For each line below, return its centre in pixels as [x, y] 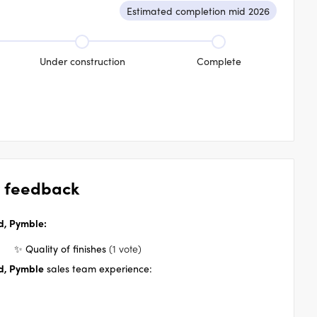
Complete [219, 61]
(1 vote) [125, 248]
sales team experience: [98, 268]
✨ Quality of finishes [60, 248]
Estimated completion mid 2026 [198, 11]
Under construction [82, 61]
